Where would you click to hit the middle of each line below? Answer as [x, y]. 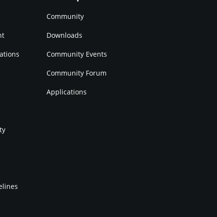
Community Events [77, 54]
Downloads [64, 35]
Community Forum [77, 73]
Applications [67, 92]
